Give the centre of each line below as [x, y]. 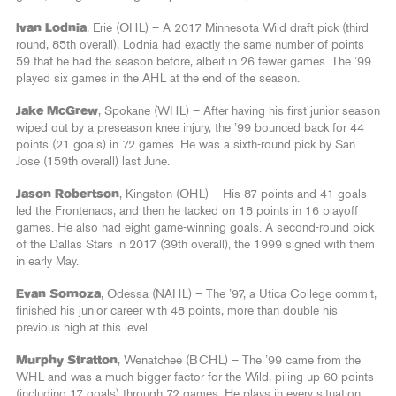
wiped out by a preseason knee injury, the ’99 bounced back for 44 [190, 129]
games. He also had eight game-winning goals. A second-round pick [195, 228]
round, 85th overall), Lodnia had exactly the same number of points [190, 46]
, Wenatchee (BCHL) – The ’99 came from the [239, 361]
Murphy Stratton [67, 361]
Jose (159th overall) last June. [93, 162]
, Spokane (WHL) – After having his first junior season [239, 112]
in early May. [47, 262]
